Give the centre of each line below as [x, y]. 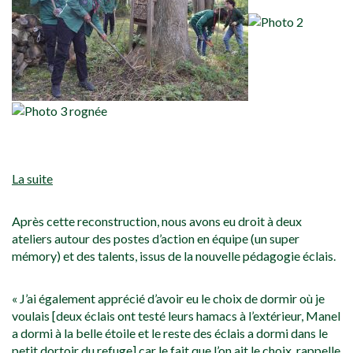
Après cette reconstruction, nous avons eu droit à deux [157, 221]
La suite [32, 179]
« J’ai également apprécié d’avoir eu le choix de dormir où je [168, 299]
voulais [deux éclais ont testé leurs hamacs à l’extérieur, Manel [176, 316]
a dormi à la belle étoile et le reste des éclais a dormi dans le [170, 333]
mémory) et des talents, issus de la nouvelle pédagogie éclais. [174, 256]
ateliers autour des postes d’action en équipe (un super [156, 239]
